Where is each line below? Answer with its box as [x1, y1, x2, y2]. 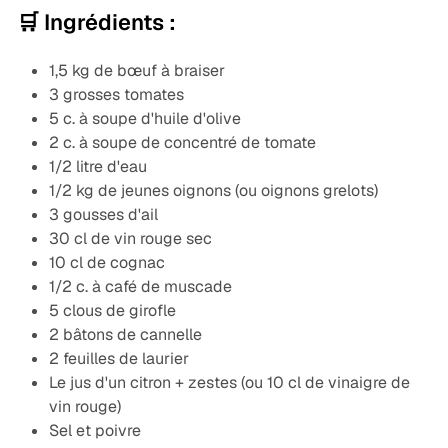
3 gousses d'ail [48, 204, 158, 226]
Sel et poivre [48, 420, 141, 442]
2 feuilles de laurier [48, 348, 189, 370]
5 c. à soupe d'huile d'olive [48, 108, 241, 130]
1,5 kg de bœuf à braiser [48, 60, 225, 82]
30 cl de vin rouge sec [48, 228, 212, 250]
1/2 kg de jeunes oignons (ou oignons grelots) [48, 180, 378, 202]
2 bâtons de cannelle [48, 324, 202, 346]
